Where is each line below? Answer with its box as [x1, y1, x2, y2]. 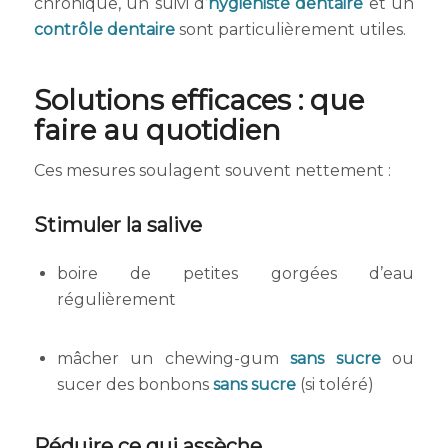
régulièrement [56, 289, 176, 309]
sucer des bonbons [56, 375, 213, 394]
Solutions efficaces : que [33, 82, 364, 117]
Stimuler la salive [33, 213, 202, 238]
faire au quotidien [33, 112, 281, 147]
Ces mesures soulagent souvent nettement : [33, 161, 391, 181]
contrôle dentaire [33, 19, 175, 39]
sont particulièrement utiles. [174, 19, 406, 39]
